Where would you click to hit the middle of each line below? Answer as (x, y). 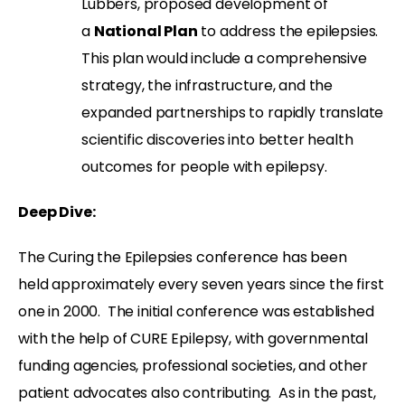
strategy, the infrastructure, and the (207, 85)
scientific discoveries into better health (217, 139)
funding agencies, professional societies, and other (193, 365)
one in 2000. (61, 311)
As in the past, (325, 392)
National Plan (146, 31)
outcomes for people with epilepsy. (204, 166)
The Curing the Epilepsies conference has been (183, 257)
